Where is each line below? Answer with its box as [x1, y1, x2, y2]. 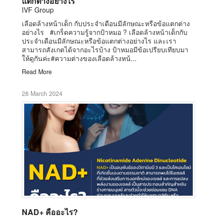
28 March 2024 [22, 89, 62, 98]
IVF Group [22, 4, 54, 15]
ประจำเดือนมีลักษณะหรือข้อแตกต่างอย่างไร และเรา [22, 35, 176, 46]
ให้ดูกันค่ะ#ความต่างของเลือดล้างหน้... [22, 53, 137, 63]
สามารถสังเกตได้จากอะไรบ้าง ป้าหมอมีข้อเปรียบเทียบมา [22, 44, 188, 54]
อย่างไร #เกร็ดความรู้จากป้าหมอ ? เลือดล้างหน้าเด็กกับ [22, 27, 187, 37]
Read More [22, 67, 52, 76]
